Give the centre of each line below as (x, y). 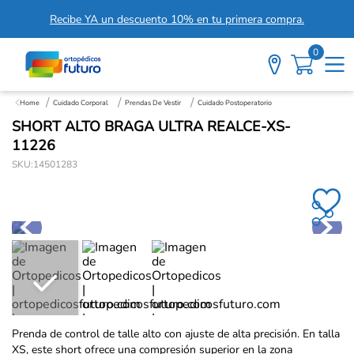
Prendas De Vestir (153, 103)
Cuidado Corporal (81, 103)
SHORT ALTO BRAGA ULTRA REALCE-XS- (151, 126)
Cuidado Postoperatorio (235, 103)
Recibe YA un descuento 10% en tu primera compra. (177, 19)
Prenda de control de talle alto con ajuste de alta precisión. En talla (176, 334)
